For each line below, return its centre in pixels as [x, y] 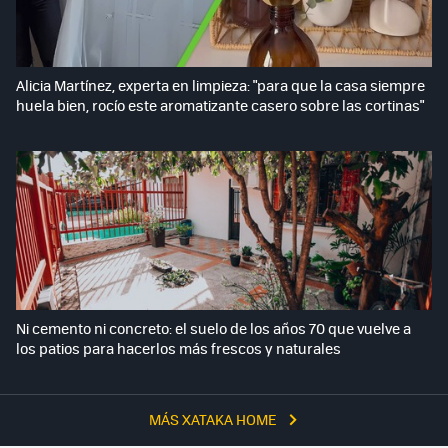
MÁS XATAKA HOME [214, 418]
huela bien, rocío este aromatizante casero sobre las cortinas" [220, 105]
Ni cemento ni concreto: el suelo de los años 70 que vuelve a [213, 327]
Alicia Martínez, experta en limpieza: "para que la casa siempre [220, 85]
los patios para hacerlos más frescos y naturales [178, 347]
